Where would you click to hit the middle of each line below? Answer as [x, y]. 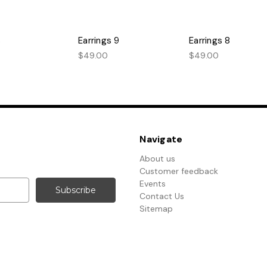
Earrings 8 [210, 41]
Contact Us [162, 196]
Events [153, 184]
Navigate [161, 139]
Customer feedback [179, 171]
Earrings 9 [99, 41]
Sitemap [156, 209]
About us [158, 159]
